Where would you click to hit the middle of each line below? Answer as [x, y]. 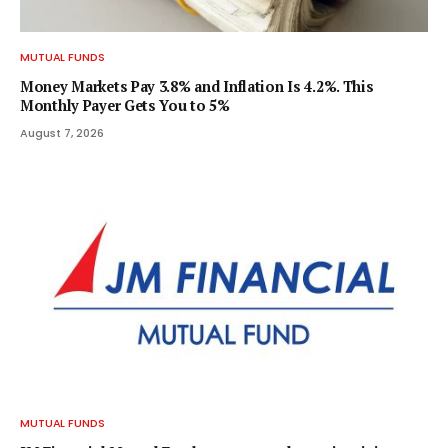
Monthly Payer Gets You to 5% [125, 106]
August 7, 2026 [62, 133]
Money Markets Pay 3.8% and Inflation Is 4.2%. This [197, 87]
